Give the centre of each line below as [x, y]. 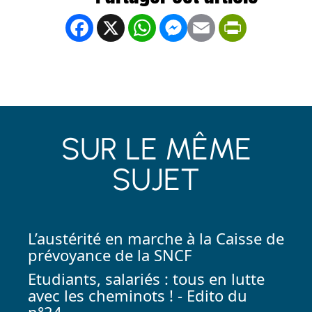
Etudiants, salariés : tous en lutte [146, 278]
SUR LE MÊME [156, 148]
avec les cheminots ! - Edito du [138, 295]
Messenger [225, 26]
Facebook [126, 26]
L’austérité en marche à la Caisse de [156, 238]
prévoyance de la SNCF [110, 255]
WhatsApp [192, 26]
